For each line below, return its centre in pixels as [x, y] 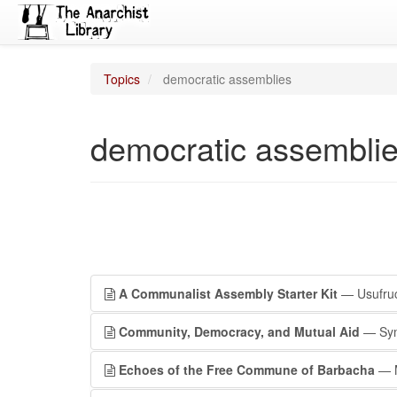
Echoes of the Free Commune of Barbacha [247, 370]
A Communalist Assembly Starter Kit [228, 293]
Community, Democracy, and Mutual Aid [239, 331]
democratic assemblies [226, 79]
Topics [122, 79]
